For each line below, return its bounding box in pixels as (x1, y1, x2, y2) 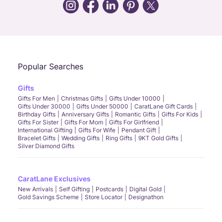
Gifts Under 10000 (109, 95, 161, 102)
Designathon (128, 193, 164, 201)
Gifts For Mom (64, 118, 103, 126)
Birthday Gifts (18, 111, 55, 118)
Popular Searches (18, 61, 83, 71)
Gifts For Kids (162, 111, 198, 118)
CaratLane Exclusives (18, 174, 91, 183)
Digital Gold (129, 185, 162, 193)
